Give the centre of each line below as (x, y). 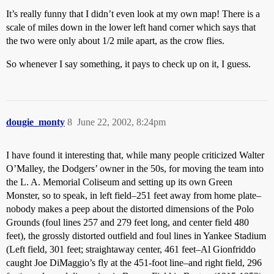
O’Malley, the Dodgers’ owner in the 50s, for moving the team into (135, 168)
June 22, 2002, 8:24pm (121, 122)
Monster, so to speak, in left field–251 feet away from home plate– (134, 195)
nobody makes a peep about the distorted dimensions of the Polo (130, 209)
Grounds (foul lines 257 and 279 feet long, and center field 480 (128, 222)
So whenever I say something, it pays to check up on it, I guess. (128, 64)
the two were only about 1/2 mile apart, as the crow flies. (115, 41)
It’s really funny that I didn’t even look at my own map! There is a (133, 14)
